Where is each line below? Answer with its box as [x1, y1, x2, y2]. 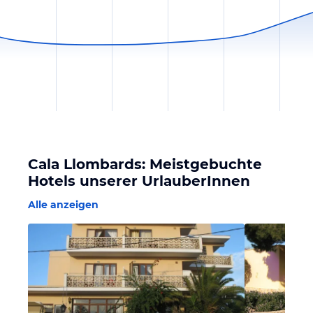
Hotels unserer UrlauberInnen [28, 173, 250, 189]
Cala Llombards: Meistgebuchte [28, 156, 262, 173]
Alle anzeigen [28, 198, 99, 211]
